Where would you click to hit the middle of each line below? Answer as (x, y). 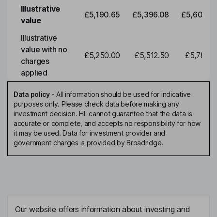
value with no (44, 50)
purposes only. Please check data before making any (96, 104)
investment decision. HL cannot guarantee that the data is (103, 114)
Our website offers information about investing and (103, 209)
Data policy (32, 94)
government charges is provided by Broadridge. (89, 143)
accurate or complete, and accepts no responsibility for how (107, 124)
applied (34, 73)
